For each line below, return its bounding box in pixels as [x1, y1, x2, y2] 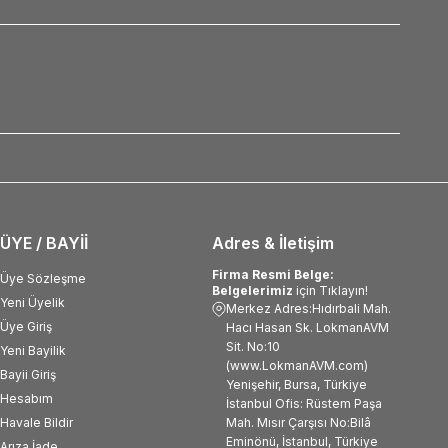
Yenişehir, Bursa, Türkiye [226, 376, 367, 392]
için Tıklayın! [296, 282, 368, 298]
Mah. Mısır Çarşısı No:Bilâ [226, 414, 371, 430]
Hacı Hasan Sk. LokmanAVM [226, 319, 389, 335]
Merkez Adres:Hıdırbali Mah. [226, 300, 391, 316]
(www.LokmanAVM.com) [226, 357, 368, 373]
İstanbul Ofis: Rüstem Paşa [226, 395, 382, 411]
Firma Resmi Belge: [212, 266, 334, 282]
